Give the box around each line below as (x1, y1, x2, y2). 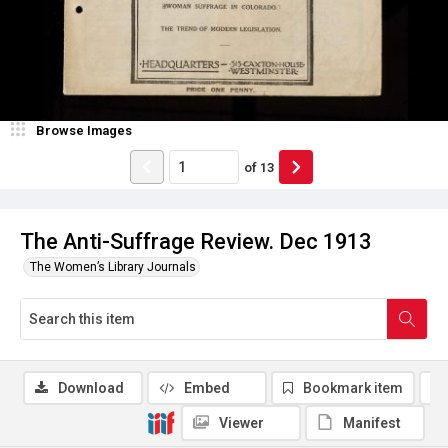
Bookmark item (303, 380, 403, 396)
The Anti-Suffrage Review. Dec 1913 (20, 229, 371, 254)
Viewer (219, 415, 264, 431)
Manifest (343, 415, 401, 431)
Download (58, 380, 124, 396)
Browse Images (36, 123, 132, 138)
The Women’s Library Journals (30, 260, 196, 274)
